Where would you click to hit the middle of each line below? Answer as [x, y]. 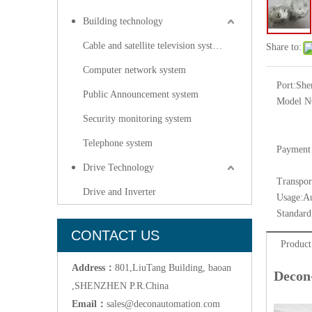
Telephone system [118, 143]
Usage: [290, 197]
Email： [89, 304]
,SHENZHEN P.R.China [120, 286]
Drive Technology [118, 167]
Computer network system [134, 70]
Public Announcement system [141, 94]
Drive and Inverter [119, 192]
